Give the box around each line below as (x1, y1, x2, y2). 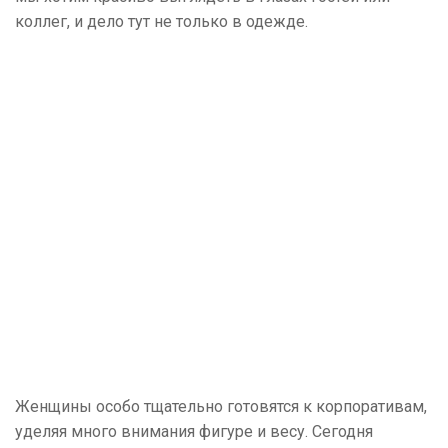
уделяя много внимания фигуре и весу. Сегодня (15, 421, 373, 441)
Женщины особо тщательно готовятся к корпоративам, (15, 396, 427, 416)
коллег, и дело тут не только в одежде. (15, 11, 308, 31)
